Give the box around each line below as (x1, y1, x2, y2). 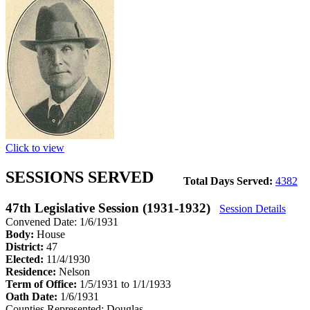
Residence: (6, 265, 59, 277)
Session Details (219, 202, 286, 215)
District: (6, 240, 46, 253)
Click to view (6, 141, 64, 154)
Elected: (6, 253, 46, 265)
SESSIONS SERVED (6, 167, 154, 186)
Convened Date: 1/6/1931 (6, 215, 118, 228)
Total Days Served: (183, 174, 275, 187)
